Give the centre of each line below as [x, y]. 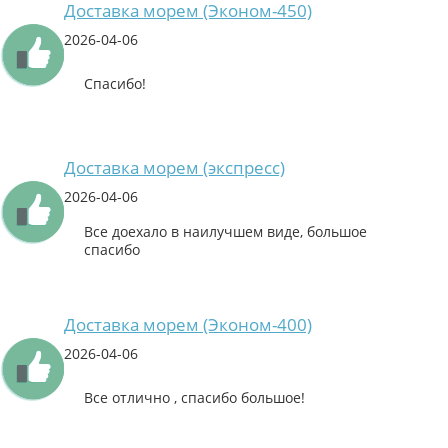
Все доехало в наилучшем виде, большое [225, 232]
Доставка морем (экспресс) [174, 168]
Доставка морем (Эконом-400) [188, 325]
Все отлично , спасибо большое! [194, 398]
